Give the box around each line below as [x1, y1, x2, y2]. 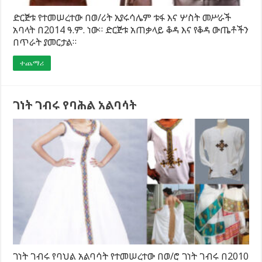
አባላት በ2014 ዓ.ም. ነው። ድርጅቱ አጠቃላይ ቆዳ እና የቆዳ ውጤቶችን [13, 23, 249, 36]
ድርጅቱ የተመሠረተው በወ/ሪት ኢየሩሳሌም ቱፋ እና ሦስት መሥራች [13, 11, 232, 24]
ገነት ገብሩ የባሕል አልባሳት [13, 96, 137, 113]
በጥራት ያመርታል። [13, 35, 77, 49]
